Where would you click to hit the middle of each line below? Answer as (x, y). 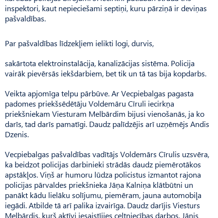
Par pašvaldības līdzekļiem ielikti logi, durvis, (79, 43)
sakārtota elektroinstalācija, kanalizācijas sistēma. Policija (100, 63)
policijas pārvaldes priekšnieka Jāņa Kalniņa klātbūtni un (99, 184)
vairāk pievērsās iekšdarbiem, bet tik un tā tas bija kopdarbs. (106, 73)
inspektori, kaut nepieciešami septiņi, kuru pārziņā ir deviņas (106, 8)
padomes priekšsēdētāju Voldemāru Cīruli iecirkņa (90, 103)
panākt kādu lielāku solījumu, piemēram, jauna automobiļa (103, 195)
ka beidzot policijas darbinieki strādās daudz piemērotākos (103, 164)
